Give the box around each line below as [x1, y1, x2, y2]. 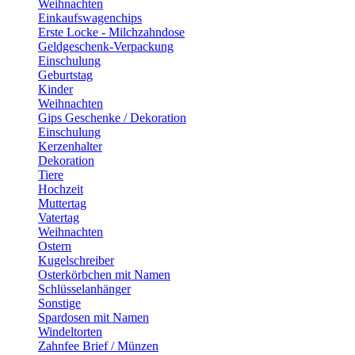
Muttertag [38, 197, 86, 210]
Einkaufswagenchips [38, 11, 142, 25]
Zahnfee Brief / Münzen [38, 339, 158, 353]
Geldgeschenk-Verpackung [38, 40, 174, 53]
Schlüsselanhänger [38, 282, 131, 296]
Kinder [38, 82, 73, 96]
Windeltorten [38, 325, 102, 338]
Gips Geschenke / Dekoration [38, 111, 186, 124]
